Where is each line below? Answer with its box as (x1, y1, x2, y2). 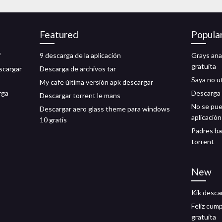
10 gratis (40, 115, 67, 124)
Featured (40, 29, 78, 40)
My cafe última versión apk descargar (40, 78, 153, 86)
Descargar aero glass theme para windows (40, 105, 170, 113)
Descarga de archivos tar (40, 64, 116, 73)
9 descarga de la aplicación (40, 51, 121, 59)
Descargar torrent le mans (40, 91, 120, 100)
